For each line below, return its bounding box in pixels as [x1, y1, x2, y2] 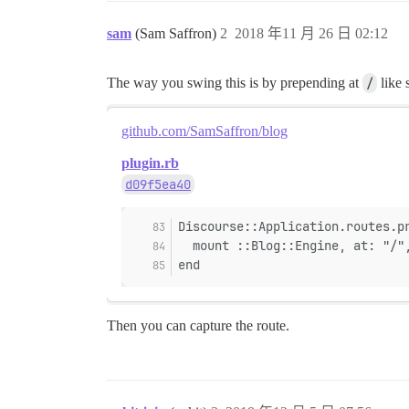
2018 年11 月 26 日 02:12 [235, 26, 388, 41]
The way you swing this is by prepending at [107, 75, 362, 90]
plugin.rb [121, 155, 179, 171]
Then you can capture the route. [107, 318, 289, 333]
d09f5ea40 [125, 176, 191, 193]
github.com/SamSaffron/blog [121, 123, 288, 139]
